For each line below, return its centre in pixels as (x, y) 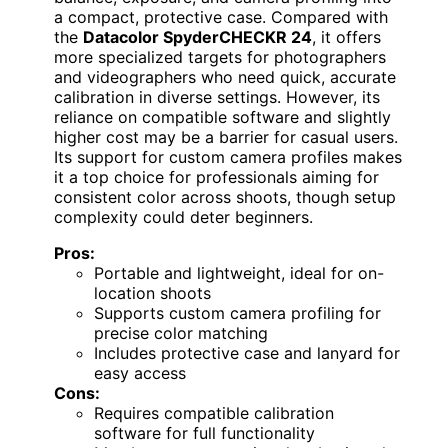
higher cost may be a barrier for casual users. (226, 136)
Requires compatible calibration (214, 412)
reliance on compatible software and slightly (222, 116)
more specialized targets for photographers (220, 56)
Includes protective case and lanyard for (247, 352)
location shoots (152, 292)
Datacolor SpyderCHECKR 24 (197, 36)
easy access (140, 372)
